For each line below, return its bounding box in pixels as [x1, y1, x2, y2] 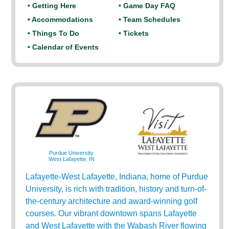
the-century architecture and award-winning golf [26, 197, 198, 205]
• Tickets [119, 29, 149, 37]
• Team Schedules [119, 15, 181, 24]
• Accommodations [28, 15, 94, 24]
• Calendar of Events [28, 43, 99, 51]
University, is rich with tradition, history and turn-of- [26, 185, 207, 193]
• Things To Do [28, 29, 80, 37]
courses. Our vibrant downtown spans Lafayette [26, 209, 197, 218]
